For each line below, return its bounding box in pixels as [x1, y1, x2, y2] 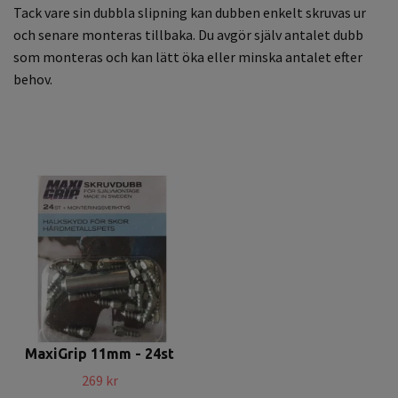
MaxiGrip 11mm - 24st [25, 345, 174, 362]
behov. [13, 69, 52, 88]
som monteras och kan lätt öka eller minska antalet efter [13, 47, 362, 66]
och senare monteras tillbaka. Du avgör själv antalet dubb [13, 25, 363, 44]
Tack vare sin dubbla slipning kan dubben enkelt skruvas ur [13, 3, 366, 21]
